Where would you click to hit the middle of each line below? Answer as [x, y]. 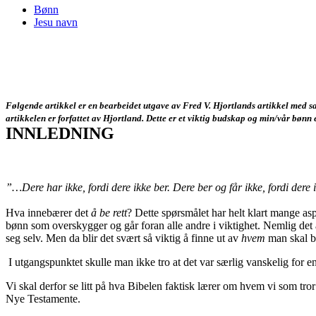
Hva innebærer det [48, 212]
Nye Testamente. [43, 298]
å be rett [109, 212]
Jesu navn [56, 22]
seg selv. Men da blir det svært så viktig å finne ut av [123, 238]
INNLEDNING [60, 133]
